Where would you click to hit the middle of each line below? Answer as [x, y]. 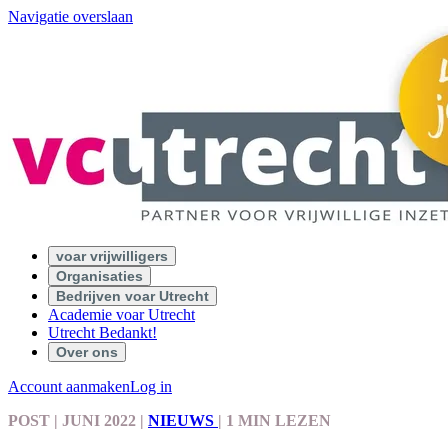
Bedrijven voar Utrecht [132, 296]
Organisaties [99, 276]
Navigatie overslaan [70, 16]
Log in [151, 386]
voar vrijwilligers [112, 256]
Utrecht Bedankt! [102, 332]
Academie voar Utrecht [121, 314]
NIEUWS [183, 420]
